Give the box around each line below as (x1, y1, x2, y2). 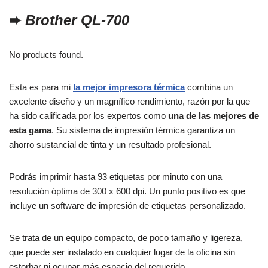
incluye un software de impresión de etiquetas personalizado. (9, 200, 246, 211)
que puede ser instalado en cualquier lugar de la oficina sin (9, 247, 235, 258)
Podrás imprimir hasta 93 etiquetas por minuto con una (9, 172, 222, 182)
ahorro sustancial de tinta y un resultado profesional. (9, 139, 211, 150)
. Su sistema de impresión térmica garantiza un (51, 125, 235, 136)
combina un (185, 82, 233, 93)
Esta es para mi (9, 82, 73, 93)
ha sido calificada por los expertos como (9, 111, 168, 121)
